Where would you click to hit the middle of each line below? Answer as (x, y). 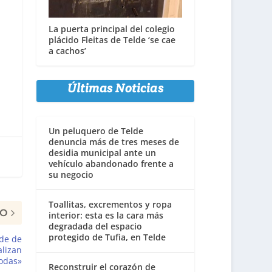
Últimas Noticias (116, 88)
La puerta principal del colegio (112, 29)
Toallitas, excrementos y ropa (110, 205)
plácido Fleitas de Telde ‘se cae (112, 40)
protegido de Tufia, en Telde (107, 237)
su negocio (71, 175)
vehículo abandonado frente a (111, 164)
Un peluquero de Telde (96, 131)
